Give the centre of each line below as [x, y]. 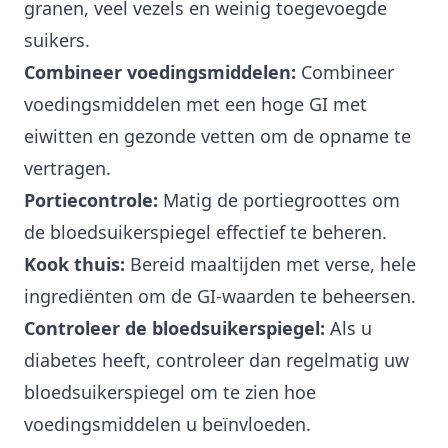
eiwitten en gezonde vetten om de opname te [217, 136]
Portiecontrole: [91, 200]
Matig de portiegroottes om [279, 200]
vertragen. [67, 168]
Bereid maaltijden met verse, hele [270, 264]
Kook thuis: [74, 264]
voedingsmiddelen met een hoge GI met [195, 104]
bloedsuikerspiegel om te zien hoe [170, 392]
